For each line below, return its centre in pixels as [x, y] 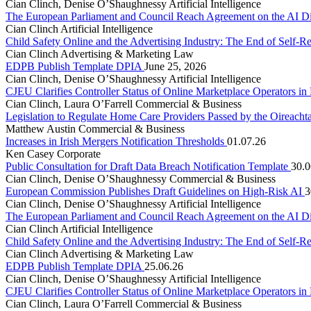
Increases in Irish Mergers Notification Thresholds [116, 142]
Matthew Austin [42, 129]
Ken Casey [31, 154]
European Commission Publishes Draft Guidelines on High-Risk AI [155, 192]
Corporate [79, 154]
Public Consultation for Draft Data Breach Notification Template [148, 167]
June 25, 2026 [175, 67]
